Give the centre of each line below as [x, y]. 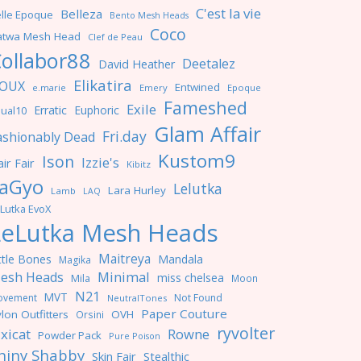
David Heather [137, 64]
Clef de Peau [115, 37]
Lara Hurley [137, 190]
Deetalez [209, 64]
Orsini [90, 314]
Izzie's [100, 162]
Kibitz [139, 164]
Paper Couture [184, 313]
